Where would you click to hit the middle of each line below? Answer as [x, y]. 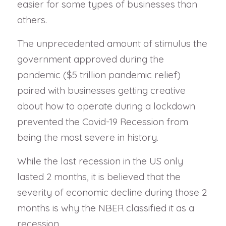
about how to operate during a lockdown [106, 106]
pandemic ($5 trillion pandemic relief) [99, 75]
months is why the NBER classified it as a [105, 208]
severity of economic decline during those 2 [112, 192]
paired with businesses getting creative [101, 91]
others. [32, 19]
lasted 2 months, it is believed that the [99, 177]
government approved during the [90, 59]
